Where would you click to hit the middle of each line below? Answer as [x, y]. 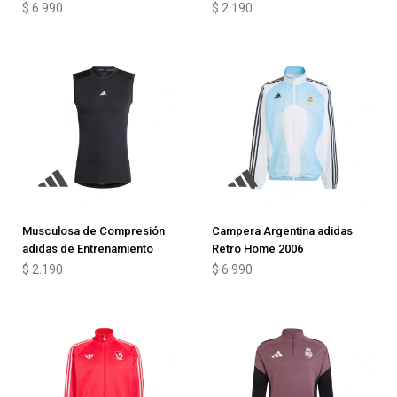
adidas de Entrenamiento [88, 249]
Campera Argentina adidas [282, 231]
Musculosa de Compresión [93, 231]
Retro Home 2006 [257, 249]
